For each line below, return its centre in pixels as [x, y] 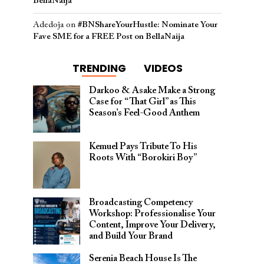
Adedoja [48, 25]
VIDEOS [163, 68]
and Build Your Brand [131, 236]
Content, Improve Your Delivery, [152, 225]
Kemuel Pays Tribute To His [143, 147]
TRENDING [99, 68]
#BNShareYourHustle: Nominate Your [148, 25]
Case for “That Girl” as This [143, 102]
